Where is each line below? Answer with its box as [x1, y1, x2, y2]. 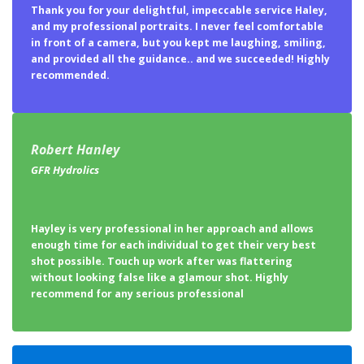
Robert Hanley [30, 141, 119, 159]
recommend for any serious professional [30, 286, 244, 301]
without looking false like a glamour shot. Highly [30, 270, 288, 284]
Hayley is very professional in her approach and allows [30, 221, 314, 236]
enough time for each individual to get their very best [30, 237, 316, 252]
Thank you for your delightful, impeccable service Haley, [30, 2, 327, 17]
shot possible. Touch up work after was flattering [30, 253, 292, 268]
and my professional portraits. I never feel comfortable [30, 19, 323, 33]
